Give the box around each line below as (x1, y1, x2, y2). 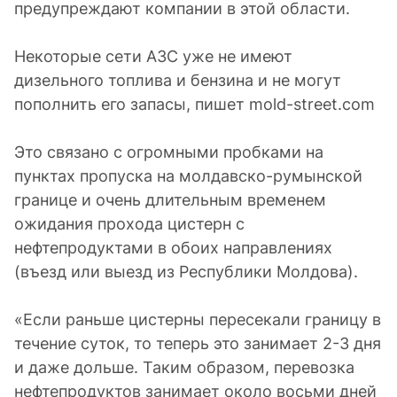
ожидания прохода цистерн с (14, 214, 245, 233)
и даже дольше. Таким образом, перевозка (14, 358, 354, 377)
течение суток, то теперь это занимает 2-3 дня (14, 334, 381, 353)
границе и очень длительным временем (14, 191, 326, 209)
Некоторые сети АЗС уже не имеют (14, 47, 292, 66)
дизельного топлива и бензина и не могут (14, 71, 341, 90)
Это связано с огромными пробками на (14, 143, 323, 161)
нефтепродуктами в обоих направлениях (14, 238, 332, 257)
